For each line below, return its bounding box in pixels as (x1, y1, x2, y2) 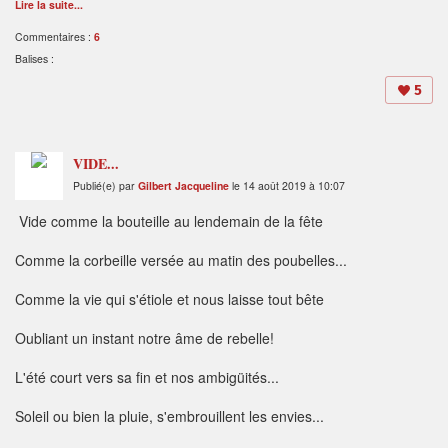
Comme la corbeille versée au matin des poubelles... (15, 250, 347, 271)
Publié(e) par (73, 178, 138, 194)
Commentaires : (15, 29, 94, 45)
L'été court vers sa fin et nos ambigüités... (15, 367, 279, 388)
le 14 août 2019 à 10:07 (229, 178, 345, 194)
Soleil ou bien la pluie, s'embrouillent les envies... (15, 406, 324, 427)
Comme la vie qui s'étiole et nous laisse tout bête (15, 289, 324, 310)
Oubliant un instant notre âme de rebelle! (15, 328, 274, 349)
